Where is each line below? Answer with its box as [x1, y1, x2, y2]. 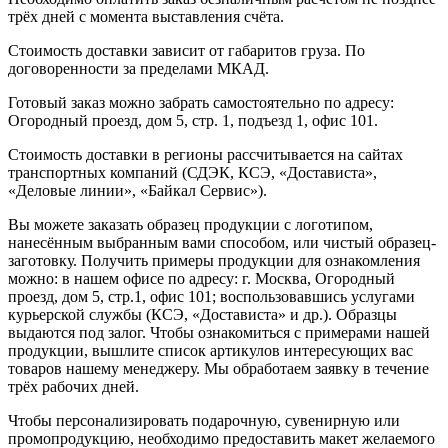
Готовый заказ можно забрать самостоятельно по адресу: [8, 93, 394, 111]
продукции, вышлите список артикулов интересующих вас [8, 341, 413, 359]
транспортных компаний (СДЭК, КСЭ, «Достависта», [8, 163, 377, 181]
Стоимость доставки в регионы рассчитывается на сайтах [8, 145, 403, 163]
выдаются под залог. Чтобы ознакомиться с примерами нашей [8, 323, 430, 341]
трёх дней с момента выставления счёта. [8, 7, 284, 25]
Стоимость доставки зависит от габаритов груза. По [8, 41, 365, 59]
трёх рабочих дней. [8, 377, 139, 395]
